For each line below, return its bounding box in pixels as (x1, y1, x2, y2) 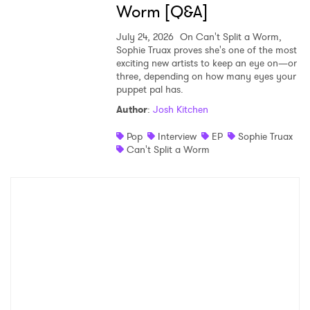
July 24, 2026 (116, 30, 174, 44)
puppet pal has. (116, 82, 183, 97)
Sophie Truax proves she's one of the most (116, 43, 297, 57)
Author (116, 102, 147, 117)
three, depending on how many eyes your (116, 69, 296, 84)
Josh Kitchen (152, 102, 208, 117)
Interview (157, 129, 197, 144)
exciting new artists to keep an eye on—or (116, 56, 297, 71)
